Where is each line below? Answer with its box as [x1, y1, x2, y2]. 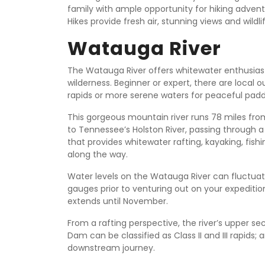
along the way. [67, 148, 128, 161]
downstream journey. [67, 242, 155, 254]
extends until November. [67, 195, 168, 208]
